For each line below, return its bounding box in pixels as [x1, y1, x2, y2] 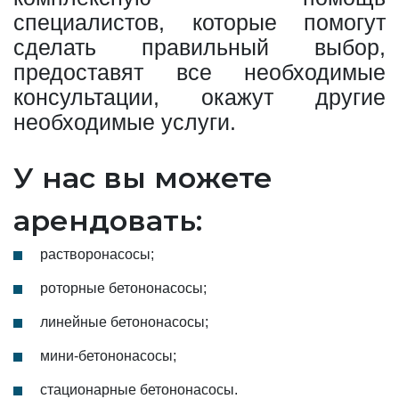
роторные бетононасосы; [40, 280, 207, 296]
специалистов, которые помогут [13, 9, 386, 35]
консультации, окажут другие [13, 84, 386, 110]
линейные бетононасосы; [40, 313, 208, 330]
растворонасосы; [40, 246, 154, 262]
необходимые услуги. [13, 109, 236, 134]
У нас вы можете [13, 159, 273, 195]
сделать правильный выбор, [13, 34, 386, 60]
